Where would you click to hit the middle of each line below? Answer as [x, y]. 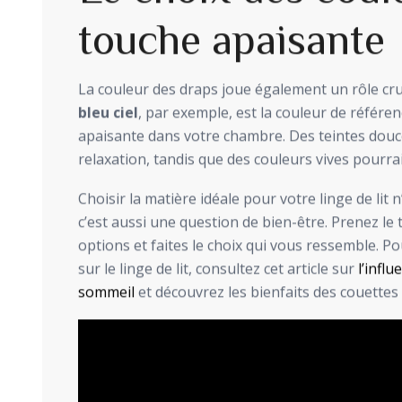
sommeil [106, 293]
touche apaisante [232, 39]
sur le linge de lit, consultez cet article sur [218, 270]
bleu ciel [108, 114]
